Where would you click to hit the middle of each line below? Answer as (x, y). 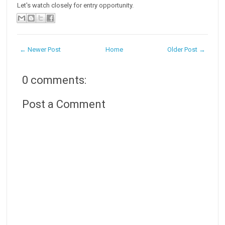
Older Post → (186, 49)
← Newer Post (40, 49)
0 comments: (54, 80)
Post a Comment (64, 104)
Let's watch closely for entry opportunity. (76, 5)
